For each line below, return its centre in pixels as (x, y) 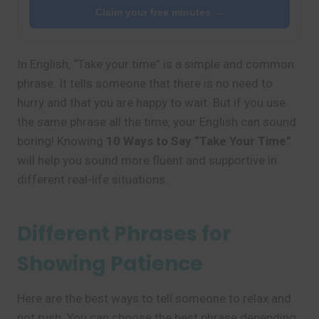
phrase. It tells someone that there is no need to (145, 83)
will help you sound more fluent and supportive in (147, 160)
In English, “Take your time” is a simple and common (156, 64)
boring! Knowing (62, 141)
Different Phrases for (124, 234)
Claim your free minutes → (159, 12)
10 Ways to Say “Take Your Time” (199, 141)
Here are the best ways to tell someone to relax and (154, 298)
